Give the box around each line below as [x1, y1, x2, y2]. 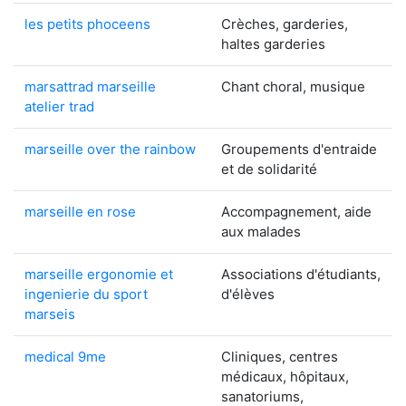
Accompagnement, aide [221, 203, 372, 220]
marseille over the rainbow [24, 140, 196, 158]
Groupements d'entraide [221, 140, 377, 158]
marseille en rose [24, 203, 136, 220]
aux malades [221, 223, 301, 240]
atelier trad [24, 98, 94, 115]
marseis [24, 305, 75, 323]
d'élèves [221, 285, 275, 303]
